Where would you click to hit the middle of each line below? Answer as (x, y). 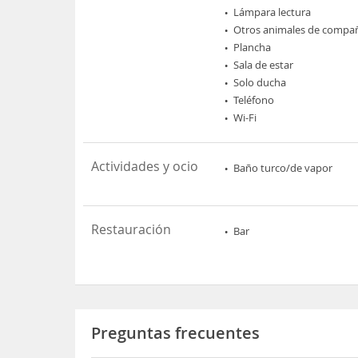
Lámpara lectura (272, 12)
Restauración (131, 229)
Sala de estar (264, 64)
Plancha (253, 47)
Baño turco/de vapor (283, 167)
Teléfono (254, 99)
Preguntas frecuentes (176, 332)
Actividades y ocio (145, 166)
